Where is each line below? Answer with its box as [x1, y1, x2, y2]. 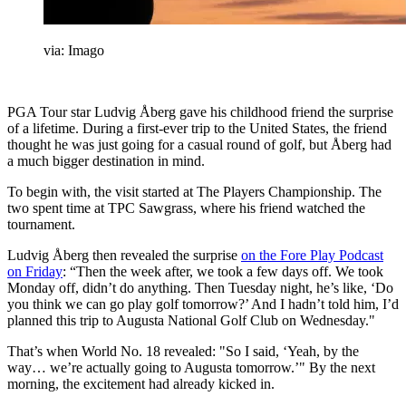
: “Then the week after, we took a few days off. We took [63, 263, 383, 279]
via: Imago [43, 42, 104, 58]
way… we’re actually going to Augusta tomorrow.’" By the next [7, 359, 375, 375]
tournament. [7, 216, 75, 232]
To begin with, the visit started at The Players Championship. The [7, 183, 382, 199]
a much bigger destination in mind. [7, 152, 205, 169]
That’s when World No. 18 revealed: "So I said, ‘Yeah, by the [7, 343, 359, 359]
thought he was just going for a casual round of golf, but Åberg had [7, 136, 391, 152]
